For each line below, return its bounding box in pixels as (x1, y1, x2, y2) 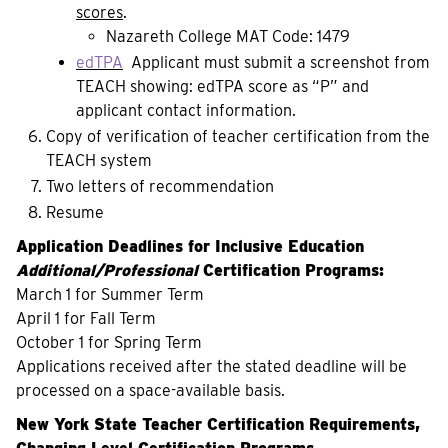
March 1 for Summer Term (16, 285, 204, 304)
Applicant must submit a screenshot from (131, 53, 430, 72)
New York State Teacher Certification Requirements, (16, 415, 420, 434)
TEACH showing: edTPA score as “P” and (76, 77, 369, 96)
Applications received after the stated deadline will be (16, 357, 407, 376)
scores (76, 3, 123, 22)
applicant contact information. (76, 101, 296, 120)
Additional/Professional (16, 261, 198, 280)
